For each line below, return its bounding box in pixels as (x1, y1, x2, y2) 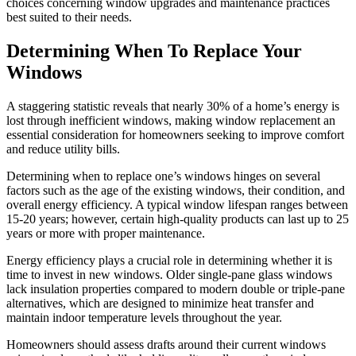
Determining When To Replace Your (6, 40, 302, 61)
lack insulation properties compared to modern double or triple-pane (6, 281, 345, 296)
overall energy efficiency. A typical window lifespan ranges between (6, 197, 348, 211)
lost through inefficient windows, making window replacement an (6, 113, 335, 127)
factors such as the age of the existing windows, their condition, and (6, 183, 345, 197)
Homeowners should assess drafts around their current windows (6, 337, 326, 351)
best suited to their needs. (6, 10, 132, 24)
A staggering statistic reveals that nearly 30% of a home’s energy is (6, 99, 339, 113)
